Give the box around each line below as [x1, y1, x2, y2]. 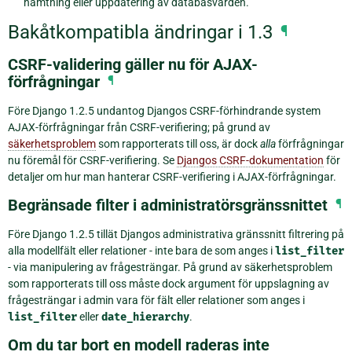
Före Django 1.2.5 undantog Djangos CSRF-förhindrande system [8, 104, 321, 117]
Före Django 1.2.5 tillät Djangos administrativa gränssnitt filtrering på [8, 227, 344, 240]
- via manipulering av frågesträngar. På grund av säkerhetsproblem [8, 260, 332, 273]
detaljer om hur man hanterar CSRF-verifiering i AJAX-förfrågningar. [8, 170, 336, 183]
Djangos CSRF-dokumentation [177, 153, 324, 167]
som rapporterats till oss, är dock [96, 137, 260, 150]
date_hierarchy [101, 310, 189, 324]
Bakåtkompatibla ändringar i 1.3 [8, 21, 273, 44]
